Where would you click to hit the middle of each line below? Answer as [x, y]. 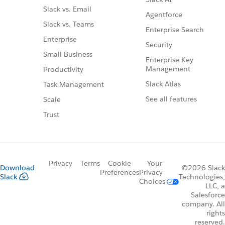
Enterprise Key [170, 60]
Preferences [119, 172]
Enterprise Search [175, 30]
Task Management [74, 84]
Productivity [63, 69]
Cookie [119, 163]
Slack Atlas [163, 84]
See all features [171, 99]
